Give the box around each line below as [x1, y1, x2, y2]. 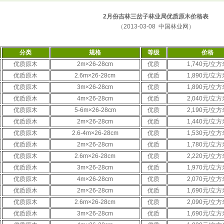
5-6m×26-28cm [74, 106, 116, 113]
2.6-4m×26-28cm [71, 129, 118, 136]
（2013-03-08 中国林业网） [117, 23, 194, 30]
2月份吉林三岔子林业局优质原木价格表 [103, 13, 209, 20]
